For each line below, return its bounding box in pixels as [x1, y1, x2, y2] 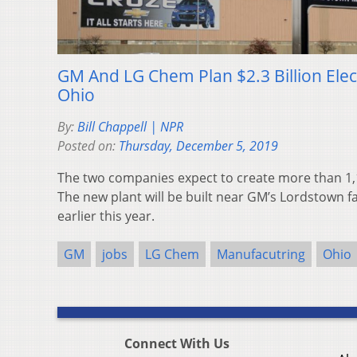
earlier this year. [57, 206, 155, 225]
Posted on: [57, 136, 119, 155]
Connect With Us [124, 334, 229, 352]
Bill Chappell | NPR [77, 117, 183, 135]
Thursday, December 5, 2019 [119, 136, 278, 155]
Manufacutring [217, 245, 305, 263]
